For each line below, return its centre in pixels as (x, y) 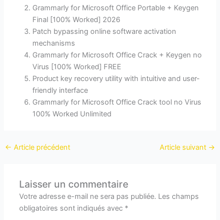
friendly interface (60, 91)
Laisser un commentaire (74, 184)
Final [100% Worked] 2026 (77, 20)
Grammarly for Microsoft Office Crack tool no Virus (117, 102)
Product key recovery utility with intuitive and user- (116, 79)
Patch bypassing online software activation (105, 32)
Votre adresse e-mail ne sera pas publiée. (88, 196)
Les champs (179, 196)
